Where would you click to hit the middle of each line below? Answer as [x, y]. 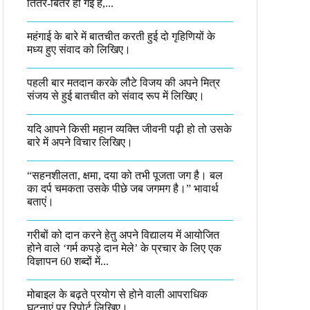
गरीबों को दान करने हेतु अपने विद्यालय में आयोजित [123, 235]
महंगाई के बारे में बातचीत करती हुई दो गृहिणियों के [121, 36]
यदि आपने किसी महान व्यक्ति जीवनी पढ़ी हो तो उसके [129, 129]
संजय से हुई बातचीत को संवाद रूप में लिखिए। [116, 96]
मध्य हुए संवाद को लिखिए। [79, 49]
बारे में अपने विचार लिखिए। [80, 142]
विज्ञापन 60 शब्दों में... [68, 261]
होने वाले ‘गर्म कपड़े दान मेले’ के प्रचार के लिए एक [124, 248]
